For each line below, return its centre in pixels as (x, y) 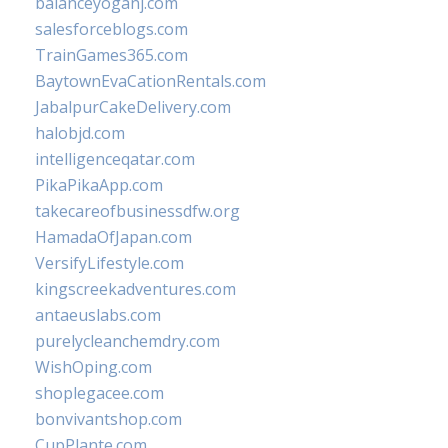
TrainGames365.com (111, 55)
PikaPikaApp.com (99, 185)
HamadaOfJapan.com (113, 237)
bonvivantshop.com (108, 419)
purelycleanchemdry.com (127, 341)
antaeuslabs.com (98, 315)
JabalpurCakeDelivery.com (133, 107)
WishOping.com (93, 367)
